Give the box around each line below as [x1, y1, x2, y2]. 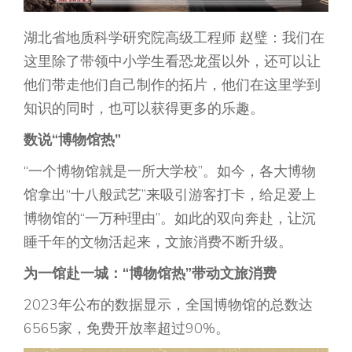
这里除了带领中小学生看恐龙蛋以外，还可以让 [24, 52, 321, 71]
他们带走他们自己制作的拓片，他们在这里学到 [24, 75, 321, 94]
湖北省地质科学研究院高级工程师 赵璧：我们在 [24, 28, 324, 47]
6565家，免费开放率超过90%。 [24, 319, 229, 338]
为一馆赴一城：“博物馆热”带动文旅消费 [24, 264, 277, 283]
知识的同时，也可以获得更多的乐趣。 [24, 99, 264, 118]
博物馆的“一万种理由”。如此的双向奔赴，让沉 [24, 209, 316, 228]
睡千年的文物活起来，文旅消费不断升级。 [24, 233, 292, 251]
